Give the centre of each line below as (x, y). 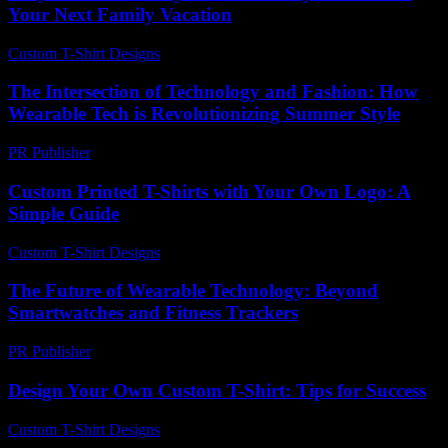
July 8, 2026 (208, 53)
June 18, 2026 (213, 429)
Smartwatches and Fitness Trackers (153, 313)
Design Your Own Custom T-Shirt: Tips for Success (217, 390)
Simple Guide (63, 213)
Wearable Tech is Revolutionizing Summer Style (204, 114)
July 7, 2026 (208, 252)
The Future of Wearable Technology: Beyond (193, 291)
